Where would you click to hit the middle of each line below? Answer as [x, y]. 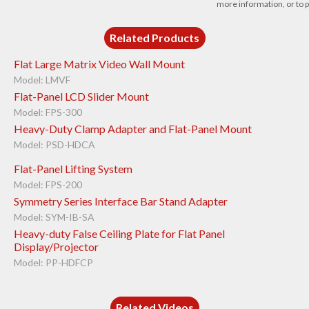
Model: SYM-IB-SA [54, 217]
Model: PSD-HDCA [54, 144]
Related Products [155, 37]
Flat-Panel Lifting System [73, 168]
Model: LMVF [42, 79]
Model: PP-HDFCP [53, 262]
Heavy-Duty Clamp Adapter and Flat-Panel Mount [132, 128]
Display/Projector [56, 246]
